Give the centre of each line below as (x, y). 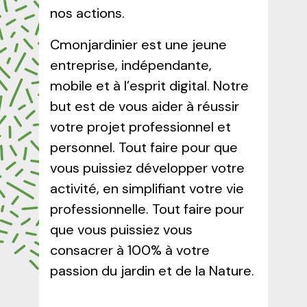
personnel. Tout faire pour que (144, 147)
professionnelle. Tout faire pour (147, 209)
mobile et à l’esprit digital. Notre (149, 85)
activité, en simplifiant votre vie (147, 188)
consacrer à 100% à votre (130, 250)
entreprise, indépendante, (131, 65)
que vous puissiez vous (121, 229)
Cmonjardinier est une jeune (138, 44)
